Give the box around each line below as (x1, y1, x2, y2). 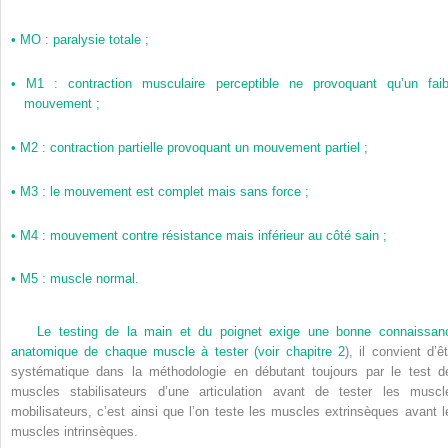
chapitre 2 (285, 344, 345, 360)
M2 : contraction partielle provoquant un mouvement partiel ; (20, 139, 368, 155)
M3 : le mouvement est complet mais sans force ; (20, 183, 309, 199)
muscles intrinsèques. (11, 424, 138, 440)
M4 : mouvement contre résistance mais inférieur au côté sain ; (20, 227, 387, 243)
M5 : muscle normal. (20, 271, 139, 287)
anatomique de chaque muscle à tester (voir (11, 344, 286, 360)
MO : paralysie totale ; (20, 32, 149, 48)
